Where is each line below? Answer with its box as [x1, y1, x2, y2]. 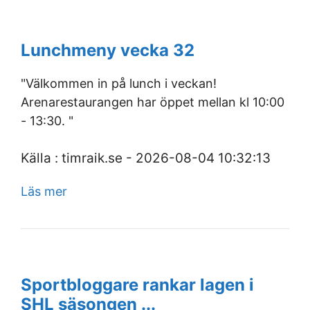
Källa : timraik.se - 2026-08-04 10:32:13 [21, 150, 271, 166]
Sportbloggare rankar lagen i [21, 275, 254, 295]
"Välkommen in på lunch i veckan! [21, 76, 217, 91]
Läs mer [21, 184, 67, 199]
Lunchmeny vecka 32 [21, 40, 194, 60]
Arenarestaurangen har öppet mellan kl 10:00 [21, 95, 284, 109]
